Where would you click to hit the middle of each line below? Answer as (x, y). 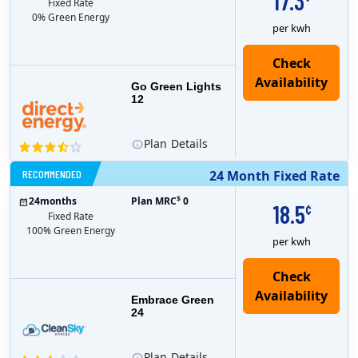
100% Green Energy (70, 231)
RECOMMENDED (52, 174)
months (58, 201)
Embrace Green (172, 299)
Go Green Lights (176, 86)
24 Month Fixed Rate (274, 176)
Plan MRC (153, 201)
